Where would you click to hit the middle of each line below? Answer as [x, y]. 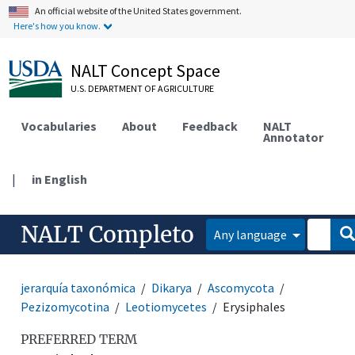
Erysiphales [254, 306]
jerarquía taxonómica [78, 287]
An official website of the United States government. [139, 11]
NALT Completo [108, 234]
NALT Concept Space [146, 71]
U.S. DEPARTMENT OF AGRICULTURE [143, 88]
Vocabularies [59, 126]
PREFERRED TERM [79, 339]
